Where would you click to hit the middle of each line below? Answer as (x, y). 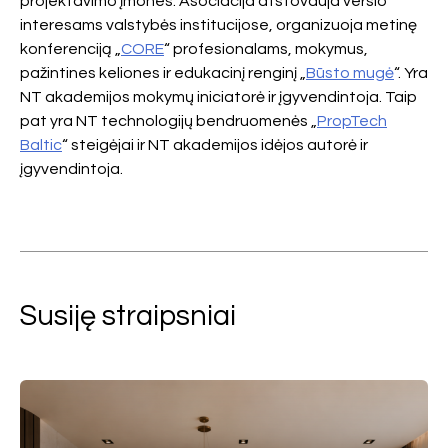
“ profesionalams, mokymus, (266, 49)
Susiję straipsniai (128, 316)
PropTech (352, 121)
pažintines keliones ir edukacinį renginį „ (163, 73)
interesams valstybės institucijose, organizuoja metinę (218, 25)
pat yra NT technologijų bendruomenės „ (168, 121)
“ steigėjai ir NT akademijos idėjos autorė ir (215, 145)
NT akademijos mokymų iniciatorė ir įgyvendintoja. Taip (218, 97)
